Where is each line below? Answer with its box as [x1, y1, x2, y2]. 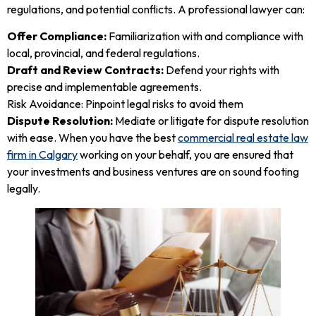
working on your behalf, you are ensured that [78, 147, 293, 162]
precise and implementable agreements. [7, 79, 202, 94]
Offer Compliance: [7, 28, 109, 43]
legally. [7, 181, 40, 195]
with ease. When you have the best [7, 130, 178, 145]
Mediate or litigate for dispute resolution [115, 113, 309, 128]
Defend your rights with [166, 62, 279, 77]
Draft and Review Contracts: [7, 62, 166, 77]
